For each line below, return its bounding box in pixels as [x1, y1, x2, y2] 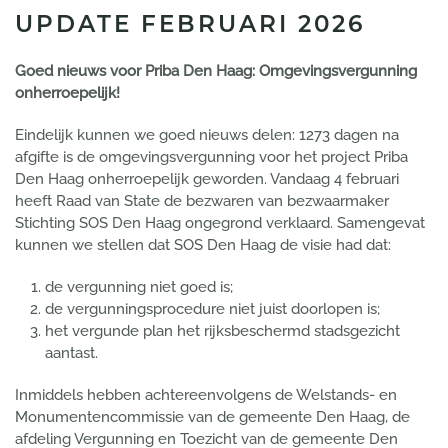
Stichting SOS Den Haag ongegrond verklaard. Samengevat [15, 214, 425, 232]
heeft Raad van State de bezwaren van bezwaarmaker [15, 192, 389, 210]
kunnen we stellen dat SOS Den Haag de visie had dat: [15, 236, 391, 254]
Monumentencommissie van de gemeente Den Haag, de [15, 408, 410, 426]
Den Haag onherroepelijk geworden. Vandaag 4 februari [15, 170, 399, 188]
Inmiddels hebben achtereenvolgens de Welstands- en [15, 386, 397, 404]
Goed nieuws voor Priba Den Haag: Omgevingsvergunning [15, 62, 417, 80]
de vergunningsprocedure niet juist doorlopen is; [45, 300, 380, 318]
